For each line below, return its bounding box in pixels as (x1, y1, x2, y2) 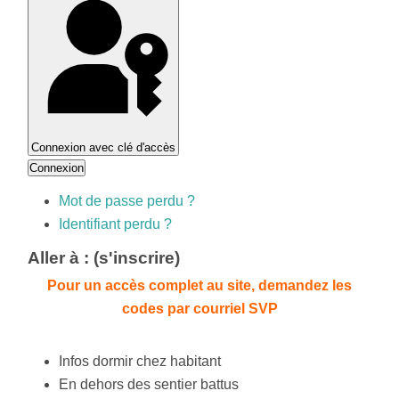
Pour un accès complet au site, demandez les (47, 277, 352, 293)
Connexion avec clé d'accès (31, 140, 176, 154)
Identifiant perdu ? (59, 216, 173, 232)
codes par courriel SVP (121, 300, 278, 316)
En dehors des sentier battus (59, 376, 240, 392)
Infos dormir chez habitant (59, 353, 222, 369)
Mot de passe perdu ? (59, 192, 196, 208)
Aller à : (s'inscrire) (28, 248, 181, 267)
